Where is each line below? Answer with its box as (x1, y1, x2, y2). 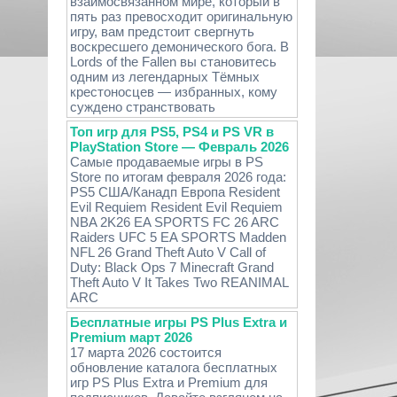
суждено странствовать (69, 99, 215, 114)
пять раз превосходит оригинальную (69, 9, 292, 24)
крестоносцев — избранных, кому (69, 84, 277, 99)
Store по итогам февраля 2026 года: (69, 169, 286, 184)
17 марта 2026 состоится (69, 345, 222, 360)
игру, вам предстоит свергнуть (69, 24, 254, 39)
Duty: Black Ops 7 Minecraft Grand (69, 260, 274, 275)
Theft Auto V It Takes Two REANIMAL (69, 275, 289, 290)
